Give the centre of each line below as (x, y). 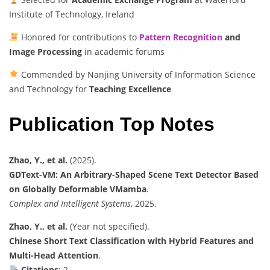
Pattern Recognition (181, 37)
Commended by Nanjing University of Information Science (137, 74)
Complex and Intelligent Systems (70, 203)
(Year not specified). (108, 226)
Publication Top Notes (112, 124)
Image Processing (46, 51)
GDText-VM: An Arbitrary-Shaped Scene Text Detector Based (134, 174)
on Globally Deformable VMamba (78, 189)
